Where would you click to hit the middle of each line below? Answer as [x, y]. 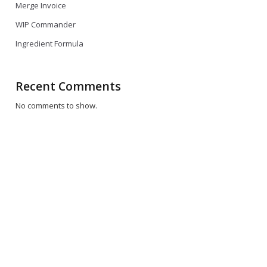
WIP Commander [46, 24]
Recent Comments [68, 86]
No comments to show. [56, 105]
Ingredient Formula [49, 44]
